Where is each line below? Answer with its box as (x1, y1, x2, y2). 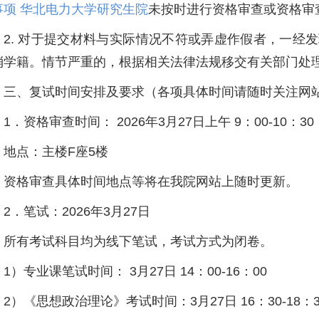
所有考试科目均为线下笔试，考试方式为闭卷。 (4, 234, 273, 249)
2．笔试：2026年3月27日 (4, 204, 150, 219)
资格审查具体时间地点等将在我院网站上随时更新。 (4, 174, 298, 189)
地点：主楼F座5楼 (4, 145, 108, 159)
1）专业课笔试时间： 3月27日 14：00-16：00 (4, 264, 267, 278)
